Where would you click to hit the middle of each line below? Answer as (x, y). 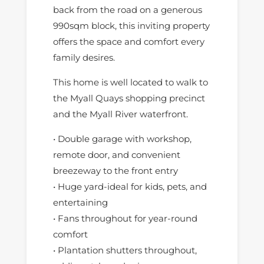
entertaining (80, 202)
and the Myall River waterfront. (120, 114)
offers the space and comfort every (128, 41)
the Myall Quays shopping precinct (129, 98)
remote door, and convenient (116, 154)
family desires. (84, 57)
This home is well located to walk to (130, 82)
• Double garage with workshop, (122, 138)
